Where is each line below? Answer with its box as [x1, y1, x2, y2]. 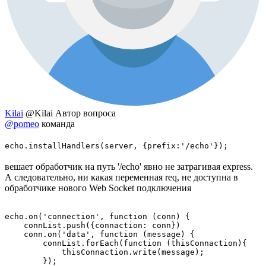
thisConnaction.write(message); [5, 247, 204, 256]
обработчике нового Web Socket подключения [5, 182, 191, 193]
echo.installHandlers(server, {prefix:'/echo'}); [5, 141, 228, 150]
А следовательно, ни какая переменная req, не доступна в [5, 172, 238, 182]
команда [39, 118, 75, 129]
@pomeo [5, 118, 39, 129]
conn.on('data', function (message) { [5, 229, 195, 239]
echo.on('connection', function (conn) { [5, 211, 190, 221]
